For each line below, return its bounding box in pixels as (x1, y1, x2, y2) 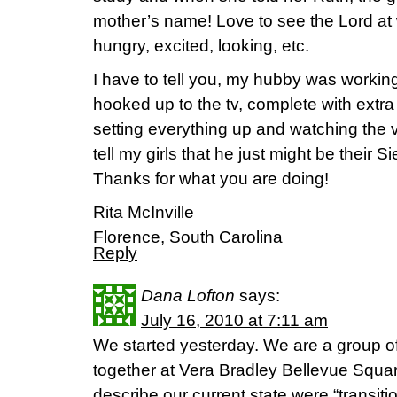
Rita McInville (93, 203, 194, 222)
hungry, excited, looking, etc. (93, 36, 309, 55)
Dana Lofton (141, 286, 235, 305)
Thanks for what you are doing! (93, 169, 329, 188)
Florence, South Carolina (93, 228, 283, 246)
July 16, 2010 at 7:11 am (141, 311, 328, 330)
